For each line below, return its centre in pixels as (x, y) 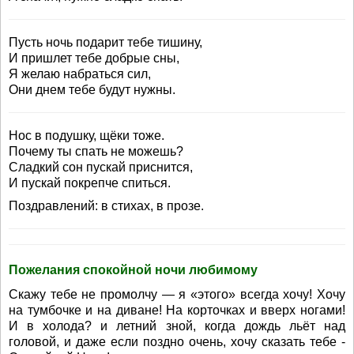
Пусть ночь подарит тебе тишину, (105, 42)
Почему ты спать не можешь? (96, 151)
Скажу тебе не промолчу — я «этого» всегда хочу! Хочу (177, 294)
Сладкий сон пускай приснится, (101, 167)
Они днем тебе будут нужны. (92, 90)
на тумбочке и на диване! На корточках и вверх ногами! (177, 310)
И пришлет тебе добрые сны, (94, 58)
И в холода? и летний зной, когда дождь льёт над (177, 326)
